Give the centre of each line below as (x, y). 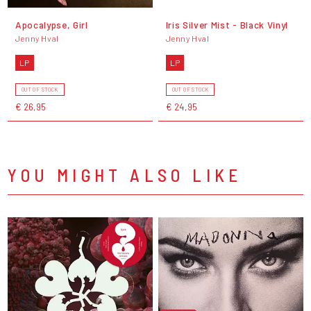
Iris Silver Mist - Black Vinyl (227, 24)
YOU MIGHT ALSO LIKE (125, 174)
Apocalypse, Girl (51, 24)
